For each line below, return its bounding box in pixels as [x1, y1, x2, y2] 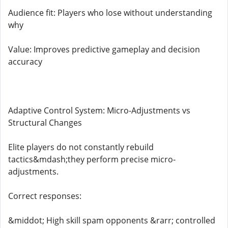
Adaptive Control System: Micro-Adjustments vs [8, 105, 190, 116]
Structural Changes [8, 117, 82, 128]
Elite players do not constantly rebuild [8, 141, 154, 153]
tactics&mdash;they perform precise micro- [8, 154, 176, 165]
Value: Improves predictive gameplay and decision [8, 44, 200, 55]
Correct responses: [8, 190, 81, 202]
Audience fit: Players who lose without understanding [8, 7, 212, 18]
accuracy [8, 56, 42, 67]
